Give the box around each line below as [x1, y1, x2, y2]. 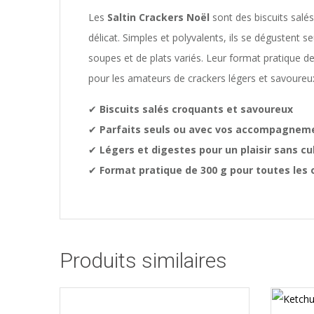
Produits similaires [60, 248, 227, 273]
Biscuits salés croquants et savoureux [100, 102, 293, 116]
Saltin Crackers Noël [107, 11, 210, 25]
